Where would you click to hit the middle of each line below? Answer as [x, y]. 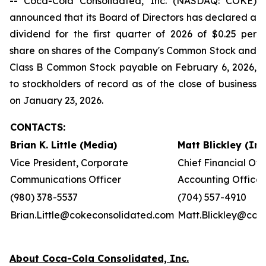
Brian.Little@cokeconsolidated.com [93, 215]
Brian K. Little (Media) [64, 145]
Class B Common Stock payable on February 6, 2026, [133, 67]
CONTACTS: [38, 127]
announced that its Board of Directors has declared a [133, 17]
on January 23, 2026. [56, 100]
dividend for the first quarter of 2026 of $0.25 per [133, 34]
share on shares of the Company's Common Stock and [133, 50]
